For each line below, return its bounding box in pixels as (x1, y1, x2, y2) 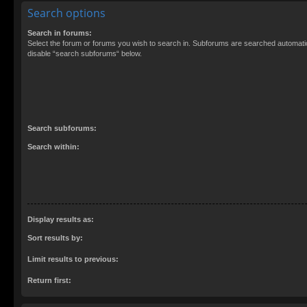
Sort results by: (27, 234, 83, 243)
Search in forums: (27, 29, 92, 38)
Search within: (27, 142, 79, 151)
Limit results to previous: (27, 255, 119, 264)
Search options (27, 5, 106, 21)
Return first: (27, 276, 71, 285)
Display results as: (27, 215, 94, 224)
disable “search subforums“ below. (27, 49, 142, 58)
